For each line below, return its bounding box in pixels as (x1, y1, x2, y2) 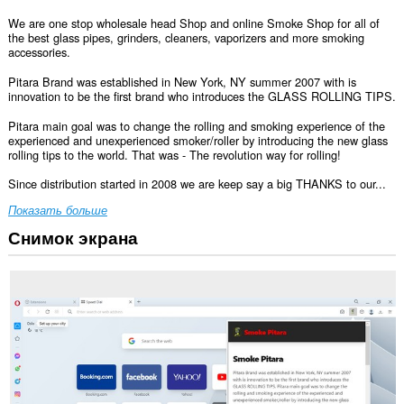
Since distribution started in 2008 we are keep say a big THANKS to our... (7, 175, 386, 193)
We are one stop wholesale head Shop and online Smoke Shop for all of (7, 14, 380, 32)
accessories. (7, 43, 70, 61)
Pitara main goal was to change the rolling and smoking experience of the (7, 116, 385, 134)
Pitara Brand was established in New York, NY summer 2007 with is (7, 72, 356, 90)
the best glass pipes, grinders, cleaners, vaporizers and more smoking (7, 29, 364, 47)
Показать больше (7, 202, 107, 218)
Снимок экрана (7, 224, 138, 250)
